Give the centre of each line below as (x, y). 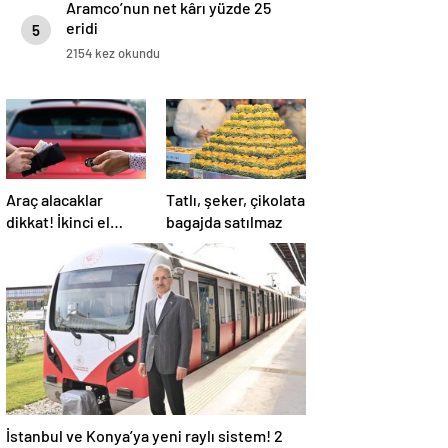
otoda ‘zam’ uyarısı (70, 244)
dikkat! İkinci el (58, 222)
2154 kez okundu (113, 53)
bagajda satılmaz (224, 222)
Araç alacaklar (54, 200)
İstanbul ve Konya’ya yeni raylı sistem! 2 (144, 436)
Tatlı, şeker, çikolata (235, 200)
